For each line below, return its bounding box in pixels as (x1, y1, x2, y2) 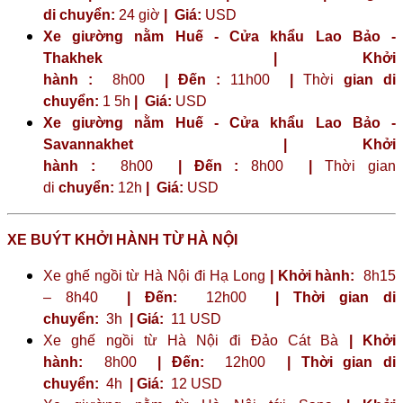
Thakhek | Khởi (43, 49, 396, 66)
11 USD (167, 310, 221, 327)
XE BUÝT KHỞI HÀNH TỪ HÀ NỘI (7, 231, 237, 247)
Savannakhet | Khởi (43, 136, 396, 152)
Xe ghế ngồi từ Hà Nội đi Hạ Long (43, 267, 270, 283)
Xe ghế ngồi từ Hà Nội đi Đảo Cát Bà (43, 332, 349, 348)
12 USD (167, 375, 222, 391)
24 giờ (115, 6, 164, 22)
